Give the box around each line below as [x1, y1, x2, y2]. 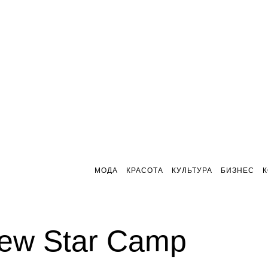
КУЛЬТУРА [172, 166, 212, 175]
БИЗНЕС [221, 166, 254, 175]
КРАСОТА [126, 166, 163, 175]
